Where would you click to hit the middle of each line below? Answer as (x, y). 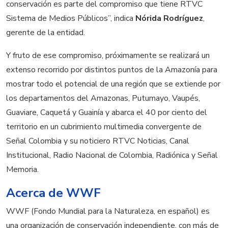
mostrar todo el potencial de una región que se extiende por (113, 84)
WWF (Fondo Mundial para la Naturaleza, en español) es (108, 211)
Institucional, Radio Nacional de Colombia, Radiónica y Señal (112, 155)
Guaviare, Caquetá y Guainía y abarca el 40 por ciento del (107, 113)
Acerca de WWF (53, 193)
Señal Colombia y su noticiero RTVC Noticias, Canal (98, 141)
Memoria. (22, 170)
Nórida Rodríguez (169, 18)
